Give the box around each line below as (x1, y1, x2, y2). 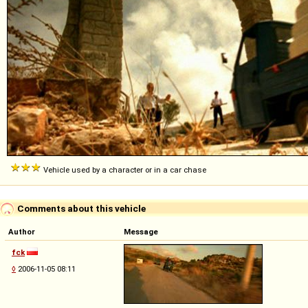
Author (8, 227, 35, 236)
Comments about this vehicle (15, 202, 146, 214)
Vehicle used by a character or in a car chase (41, 165, 206, 175)
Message (124, 227, 158, 236)
